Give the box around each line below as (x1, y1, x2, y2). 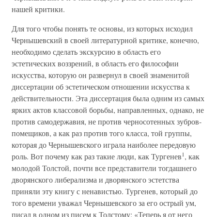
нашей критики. (12, 4, 65, 14)
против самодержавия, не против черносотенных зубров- (12, 116, 201, 126)
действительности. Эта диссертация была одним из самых (12, 93, 204, 103)
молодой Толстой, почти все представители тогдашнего (12, 163, 197, 173)
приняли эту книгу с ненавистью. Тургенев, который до (12, 186, 198, 196)
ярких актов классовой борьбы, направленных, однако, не (12, 105, 204, 115)
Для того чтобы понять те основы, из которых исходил (12, 23, 193, 33)
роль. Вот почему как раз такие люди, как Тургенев (12, 151, 182, 161)
